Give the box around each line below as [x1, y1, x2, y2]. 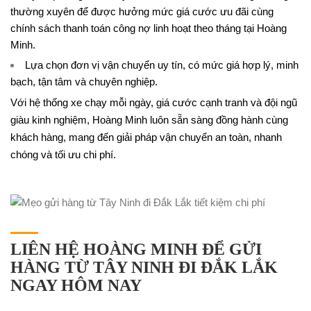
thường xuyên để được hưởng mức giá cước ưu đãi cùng [10, 6, 274, 17]
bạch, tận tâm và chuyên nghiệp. [10, 76, 158, 87]
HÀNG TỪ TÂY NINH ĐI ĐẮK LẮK [10, 258, 278, 276]
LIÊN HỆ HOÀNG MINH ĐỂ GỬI [10, 240, 262, 258]
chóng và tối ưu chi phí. [10, 149, 116, 160]
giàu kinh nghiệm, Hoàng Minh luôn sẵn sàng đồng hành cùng [10, 114, 288, 126]
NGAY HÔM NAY [10, 276, 142, 294]
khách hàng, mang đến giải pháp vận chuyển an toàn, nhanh [10, 131, 282, 143]
